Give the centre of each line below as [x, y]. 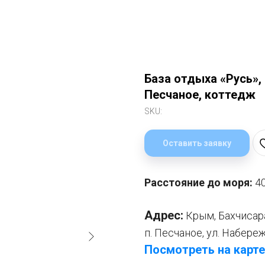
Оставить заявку [197, 143]
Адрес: [164, 216]
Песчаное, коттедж [200, 95]
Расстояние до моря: [200, 183]
